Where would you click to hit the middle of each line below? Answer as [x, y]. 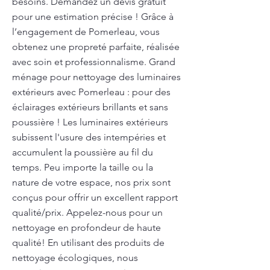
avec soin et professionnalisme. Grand [94, 62]
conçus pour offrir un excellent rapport [95, 197]
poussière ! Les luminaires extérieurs [90, 122]
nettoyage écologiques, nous [75, 258]
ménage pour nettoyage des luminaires [96, 77]
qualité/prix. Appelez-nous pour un [87, 212]
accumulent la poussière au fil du [83, 152]
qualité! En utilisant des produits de [88, 243]
